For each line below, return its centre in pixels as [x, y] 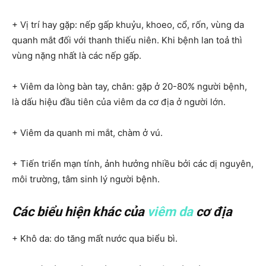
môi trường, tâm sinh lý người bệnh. [86, 179]
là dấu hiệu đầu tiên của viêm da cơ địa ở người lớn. [119, 102]
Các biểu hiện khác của [80, 211]
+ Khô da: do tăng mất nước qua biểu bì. [95, 238]
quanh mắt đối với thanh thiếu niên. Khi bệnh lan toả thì [127, 40]
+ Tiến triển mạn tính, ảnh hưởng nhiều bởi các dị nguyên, [133, 163]
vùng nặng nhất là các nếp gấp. [77, 55]
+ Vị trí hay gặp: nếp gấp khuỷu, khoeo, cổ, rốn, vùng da [128, 24]
